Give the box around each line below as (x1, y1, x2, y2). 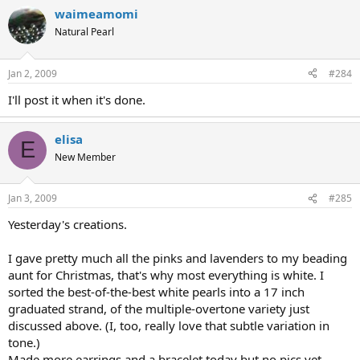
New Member (55, 149, 116, 164)
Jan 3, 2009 (8, 191, 57, 205)
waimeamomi (55, 6, 138, 22)
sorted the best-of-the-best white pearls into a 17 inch (8, 284, 305, 300)
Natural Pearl (55, 25, 114, 39)
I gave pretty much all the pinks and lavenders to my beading (8, 250, 347, 266)
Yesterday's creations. (8, 216, 127, 232)
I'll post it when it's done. (8, 91, 145, 108)
